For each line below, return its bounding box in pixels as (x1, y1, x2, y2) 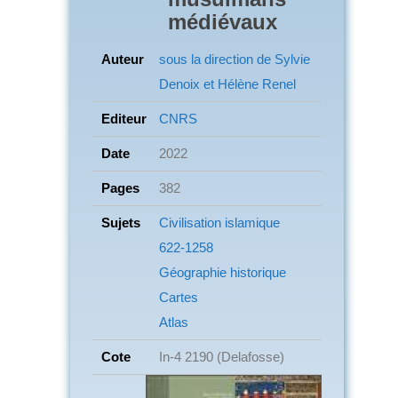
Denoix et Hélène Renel (159, 76, 296, 92)
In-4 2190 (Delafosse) (159, 348, 284, 364)
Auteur (101, 51, 144, 67)
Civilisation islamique (159, 214, 280, 230)
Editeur (101, 110, 147, 126)
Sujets (101, 214, 140, 230)
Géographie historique (159, 264, 286, 280)
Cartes (159, 289, 198, 305)
